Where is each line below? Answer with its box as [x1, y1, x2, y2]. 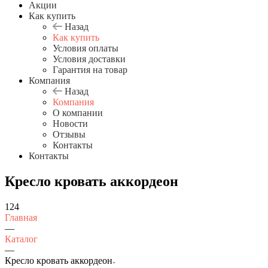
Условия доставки [53, 53, 126, 64]
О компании [53, 107, 103, 118]
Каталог [5, 233, 38, 244]
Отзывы [53, 129, 86, 139]
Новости [53, 118, 88, 129]
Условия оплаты [53, 42, 118, 53]
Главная [5, 212, 37, 223]
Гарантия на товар [53, 64, 127, 75]
